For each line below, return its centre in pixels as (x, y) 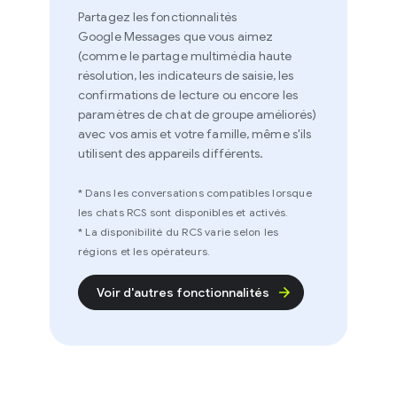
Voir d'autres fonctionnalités (163, 293)
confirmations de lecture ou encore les (168, 95)
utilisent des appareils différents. (152, 154)
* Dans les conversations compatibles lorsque (175, 193)
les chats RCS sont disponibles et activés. (164, 213)
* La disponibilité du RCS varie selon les (159, 232)
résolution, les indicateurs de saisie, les (167, 76)
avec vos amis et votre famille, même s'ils (175, 134)
